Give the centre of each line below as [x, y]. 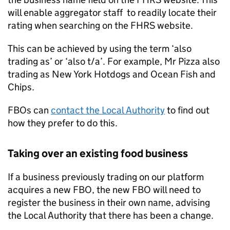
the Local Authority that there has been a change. [111, 215]
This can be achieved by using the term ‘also [100, 49]
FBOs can [29, 110]
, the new [112, 190]
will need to [176, 190]
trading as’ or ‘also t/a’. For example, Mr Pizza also [114, 61]
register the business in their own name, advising [109, 203]
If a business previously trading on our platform [106, 177]
